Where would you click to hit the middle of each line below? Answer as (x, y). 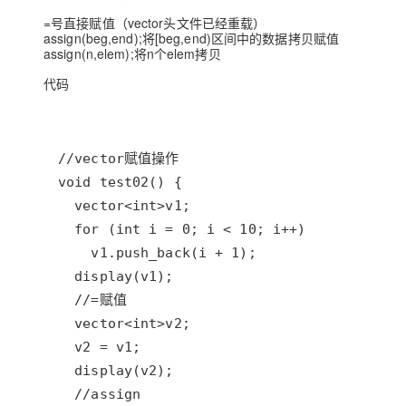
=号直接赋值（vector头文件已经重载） (155, 23)
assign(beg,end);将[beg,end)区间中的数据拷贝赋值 (192, 38)
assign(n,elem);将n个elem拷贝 (132, 53)
